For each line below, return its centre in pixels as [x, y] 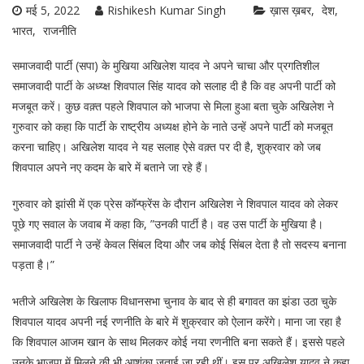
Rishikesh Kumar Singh [167, 10]
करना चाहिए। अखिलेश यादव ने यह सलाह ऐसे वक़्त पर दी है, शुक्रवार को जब [167, 147]
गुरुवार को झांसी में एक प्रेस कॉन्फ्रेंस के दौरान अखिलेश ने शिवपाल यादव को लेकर [175, 204]
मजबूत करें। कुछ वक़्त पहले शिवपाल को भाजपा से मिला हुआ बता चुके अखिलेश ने [173, 106]
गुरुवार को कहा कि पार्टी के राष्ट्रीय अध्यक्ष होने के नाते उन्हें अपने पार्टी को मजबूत [173, 126]
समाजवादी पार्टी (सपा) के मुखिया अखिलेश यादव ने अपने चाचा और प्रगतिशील [166, 65]
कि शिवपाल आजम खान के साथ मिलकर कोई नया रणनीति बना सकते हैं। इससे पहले [178, 342]
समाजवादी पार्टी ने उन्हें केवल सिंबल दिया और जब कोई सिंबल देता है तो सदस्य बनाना [179, 244]
